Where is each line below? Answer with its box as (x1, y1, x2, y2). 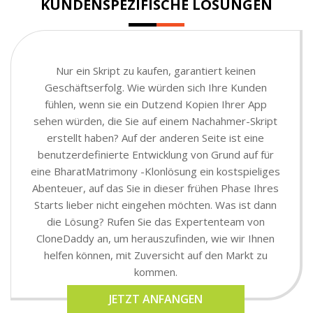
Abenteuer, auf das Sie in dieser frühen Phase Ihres (32, 180, 279, 195)
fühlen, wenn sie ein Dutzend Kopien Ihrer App (44, 96, 267, 111)
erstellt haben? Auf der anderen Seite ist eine (47, 130, 264, 145)
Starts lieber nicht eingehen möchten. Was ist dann (34, 197, 277, 212)
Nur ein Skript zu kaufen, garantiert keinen (55, 63, 256, 78)
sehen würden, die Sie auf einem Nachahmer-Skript (34, 113, 277, 128)
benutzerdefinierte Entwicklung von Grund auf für (37, 147, 274, 161)
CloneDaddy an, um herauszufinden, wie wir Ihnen (36, 231, 275, 245)
